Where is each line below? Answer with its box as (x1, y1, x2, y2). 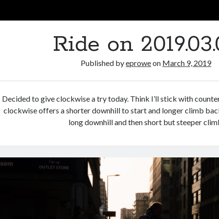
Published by (81, 58, 126, 68)
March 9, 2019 (162, 58, 212, 68)
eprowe (126, 58, 152, 68)
